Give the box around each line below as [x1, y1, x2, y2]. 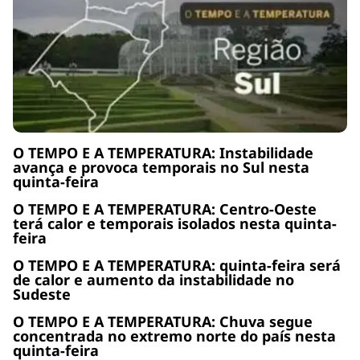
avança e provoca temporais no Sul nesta [13, 157, 309, 177]
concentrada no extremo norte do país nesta [13, 325, 336, 346]
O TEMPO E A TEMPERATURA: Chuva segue [13, 311, 313, 331]
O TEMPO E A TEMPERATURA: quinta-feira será [13, 255, 341, 275]
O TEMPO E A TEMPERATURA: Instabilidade [13, 142, 313, 162]
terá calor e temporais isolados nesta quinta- [13, 213, 337, 233]
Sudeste [13, 284, 71, 304]
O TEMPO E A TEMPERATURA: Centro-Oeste [13, 198, 317, 219]
